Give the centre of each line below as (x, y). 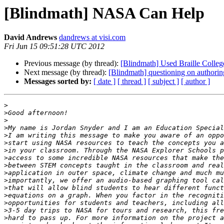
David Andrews (30, 37)
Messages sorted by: (58, 81)
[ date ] (104, 81)
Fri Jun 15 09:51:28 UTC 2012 (54, 46)
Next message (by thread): (66, 72)
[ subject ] (163, 81)
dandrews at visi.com (92, 37)
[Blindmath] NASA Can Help (104, 13)
